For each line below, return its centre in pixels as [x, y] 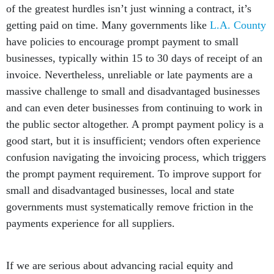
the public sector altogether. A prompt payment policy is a [135, 124]
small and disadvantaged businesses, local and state [120, 191]
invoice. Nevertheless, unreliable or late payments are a [129, 75]
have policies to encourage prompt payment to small [122, 42]
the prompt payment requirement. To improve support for [134, 174]
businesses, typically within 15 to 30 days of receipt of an [134, 58]
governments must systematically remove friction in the [130, 207]
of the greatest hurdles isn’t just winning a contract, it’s [129, 9]
